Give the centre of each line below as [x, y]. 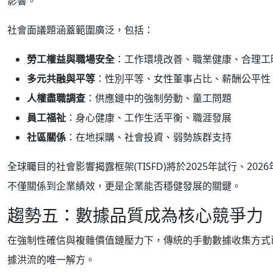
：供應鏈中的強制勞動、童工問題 [158, 98]
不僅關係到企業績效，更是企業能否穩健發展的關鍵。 [124, 186]
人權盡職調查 [56, 98]
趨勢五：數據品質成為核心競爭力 [135, 215]
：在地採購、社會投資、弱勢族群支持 [149, 137]
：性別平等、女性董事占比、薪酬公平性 [183, 79]
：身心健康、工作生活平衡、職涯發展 [149, 118]
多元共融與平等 [61, 79]
